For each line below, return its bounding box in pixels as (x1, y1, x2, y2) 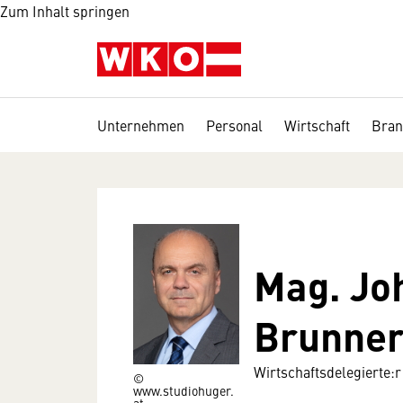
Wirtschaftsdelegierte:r (253, 362, 401, 381)
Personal (206, 115, 263, 135)
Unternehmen (97, 115, 184, 135)
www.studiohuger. (133, 381, 234, 399)
